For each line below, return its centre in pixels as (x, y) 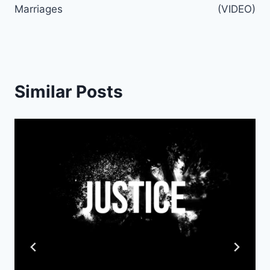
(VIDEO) (237, 9)
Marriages (39, 9)
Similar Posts (69, 92)
